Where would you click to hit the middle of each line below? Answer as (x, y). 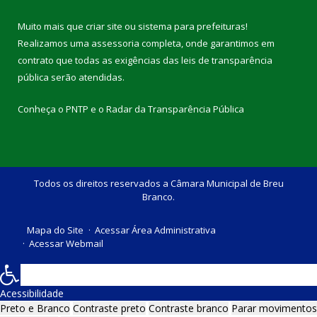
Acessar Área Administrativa (155, 230)
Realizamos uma (54, 43)
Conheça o (42, 109)
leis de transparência (227, 60)
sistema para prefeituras (192, 26)
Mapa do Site (55, 230)
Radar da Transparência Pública (175, 109)
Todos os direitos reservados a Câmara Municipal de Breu (158, 183)
